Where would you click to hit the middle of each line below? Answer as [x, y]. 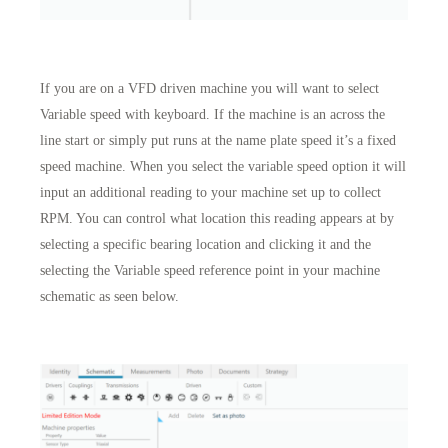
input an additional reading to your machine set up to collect [210, 192]
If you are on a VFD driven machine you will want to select [209, 88]
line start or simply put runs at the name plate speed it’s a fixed [218, 140]
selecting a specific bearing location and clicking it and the [205, 244]
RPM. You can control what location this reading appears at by [217, 218]
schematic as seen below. [109, 296]
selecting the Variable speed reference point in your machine [210, 270]
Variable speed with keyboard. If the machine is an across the [212, 114]
